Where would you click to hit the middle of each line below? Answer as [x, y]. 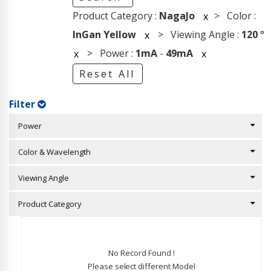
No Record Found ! [142, 253]
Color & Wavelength [52, 152]
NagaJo [177, 15]
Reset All [107, 74]
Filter [24, 104]
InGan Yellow [104, 34]
